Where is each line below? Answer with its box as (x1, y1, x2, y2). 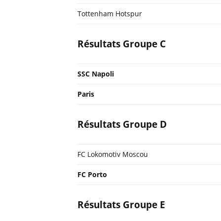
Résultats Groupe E (77, 198, 165, 211)
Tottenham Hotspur (77, 9, 142, 18)
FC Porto (77, 170, 107, 179)
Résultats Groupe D (77, 118, 167, 131)
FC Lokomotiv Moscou (77, 149, 148, 159)
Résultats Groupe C (77, 37, 166, 50)
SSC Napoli (77, 69, 114, 78)
